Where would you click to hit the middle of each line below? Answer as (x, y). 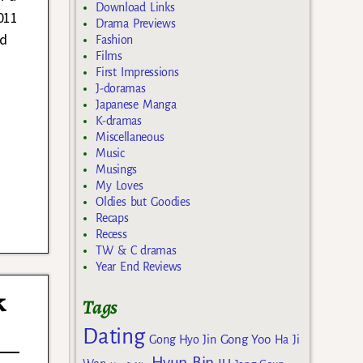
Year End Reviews (139, 267)
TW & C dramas (136, 251)
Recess (111, 235)
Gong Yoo (245, 339)
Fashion (115, 40)
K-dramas (119, 121)
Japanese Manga (136, 105)
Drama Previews (136, 24)
